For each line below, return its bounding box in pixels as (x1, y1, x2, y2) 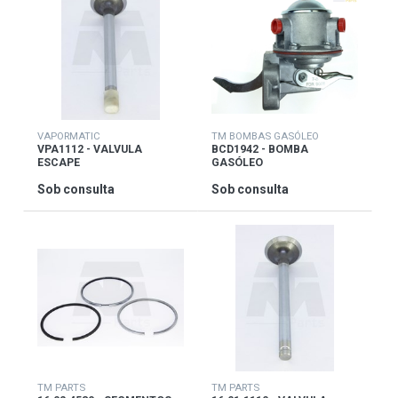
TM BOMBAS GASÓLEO (211, 130, 319, 143)
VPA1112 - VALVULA (36, 143, 142, 156)
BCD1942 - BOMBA (211, 143, 308, 156)
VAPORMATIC (36, 130, 100, 143)
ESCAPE (36, 156, 80, 170)
